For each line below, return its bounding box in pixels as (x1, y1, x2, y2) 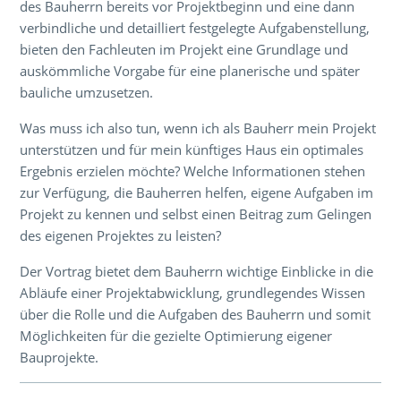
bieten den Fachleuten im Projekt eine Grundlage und (20, 39, 349, 58)
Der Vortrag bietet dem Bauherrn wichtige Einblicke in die (20, 261, 374, 280)
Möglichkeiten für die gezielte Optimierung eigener (20, 326, 333, 345)
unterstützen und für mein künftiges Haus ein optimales (20, 140, 364, 158)
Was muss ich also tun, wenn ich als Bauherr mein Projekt (20, 118, 377, 137)
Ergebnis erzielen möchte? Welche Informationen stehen (20, 161, 366, 180)
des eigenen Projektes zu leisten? (20, 226, 222, 244)
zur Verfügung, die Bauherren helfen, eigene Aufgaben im (20, 183, 374, 201)
